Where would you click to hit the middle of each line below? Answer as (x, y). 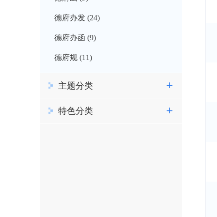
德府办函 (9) (75, 38)
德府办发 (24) (77, 18)
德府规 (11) (73, 57)
